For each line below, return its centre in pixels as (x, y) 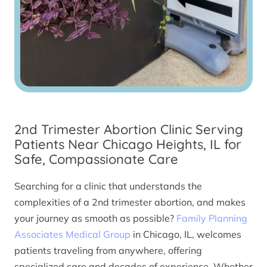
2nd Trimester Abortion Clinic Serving (129, 130)
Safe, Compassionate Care (96, 159)
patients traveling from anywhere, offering (108, 250)
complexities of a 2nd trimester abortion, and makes (130, 202)
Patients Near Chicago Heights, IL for (128, 145)
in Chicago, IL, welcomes (186, 234)
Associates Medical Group (72, 234)
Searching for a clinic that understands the (108, 186)
